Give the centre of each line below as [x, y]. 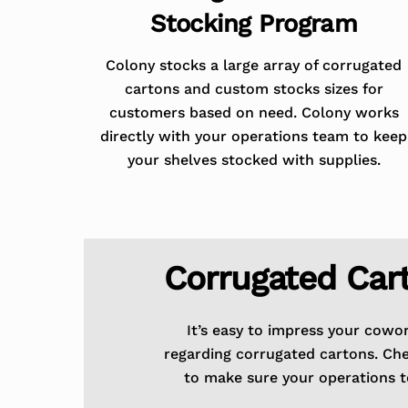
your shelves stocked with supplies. [254, 159]
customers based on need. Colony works [254, 112]
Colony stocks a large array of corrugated [254, 65]
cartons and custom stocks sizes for [254, 88]
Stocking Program [254, 24]
